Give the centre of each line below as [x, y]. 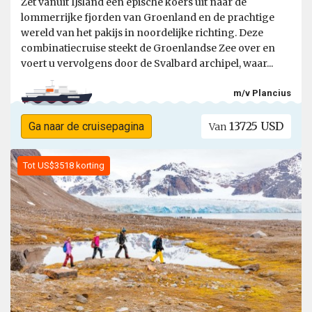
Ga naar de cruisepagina [86, 127]
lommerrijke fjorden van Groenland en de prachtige [148, 18]
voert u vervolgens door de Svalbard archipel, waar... [147, 64]
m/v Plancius [262, 93]
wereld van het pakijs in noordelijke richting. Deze [142, 33]
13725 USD [255, 126]
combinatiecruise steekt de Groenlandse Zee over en [148, 48]
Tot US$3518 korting [64, 166]
